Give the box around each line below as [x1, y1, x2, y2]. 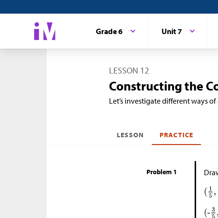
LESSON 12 [109, 65, 149, 76]
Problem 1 [146, 167, 178, 176]
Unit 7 [161, 26, 182, 36]
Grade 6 [95, 26, 123, 36]
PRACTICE [160, 130, 193, 139]
